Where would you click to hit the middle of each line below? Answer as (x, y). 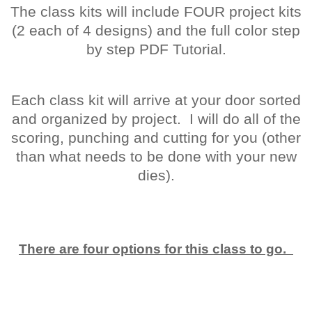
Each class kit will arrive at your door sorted (156, 100)
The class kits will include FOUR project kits (156, 11)
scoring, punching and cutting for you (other (156, 138)
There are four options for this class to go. (156, 249)
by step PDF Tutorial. (156, 49)
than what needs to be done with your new (156, 156)
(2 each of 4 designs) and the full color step (156, 30)
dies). (156, 175)
